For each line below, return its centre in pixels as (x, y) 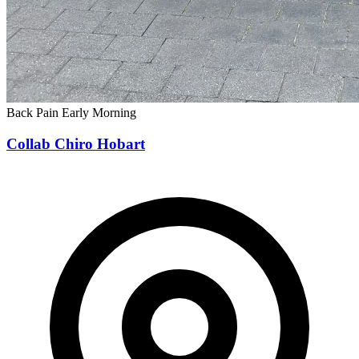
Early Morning (99, 113)
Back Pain (34, 113)
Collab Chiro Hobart (76, 144)
